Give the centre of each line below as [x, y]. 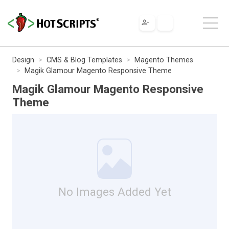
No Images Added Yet [114, 191]
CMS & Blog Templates [84, 60]
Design [23, 60]
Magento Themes [164, 60]
